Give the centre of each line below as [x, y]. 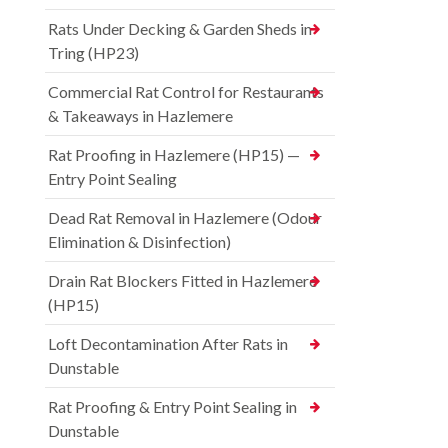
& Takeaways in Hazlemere [140, 115]
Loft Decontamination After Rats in [168, 343]
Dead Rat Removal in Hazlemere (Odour [185, 217]
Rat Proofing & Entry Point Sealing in [172, 406]
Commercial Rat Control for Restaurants [186, 91]
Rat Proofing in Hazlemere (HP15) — [174, 154]
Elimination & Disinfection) [139, 241]
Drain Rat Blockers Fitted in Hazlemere [182, 280]
